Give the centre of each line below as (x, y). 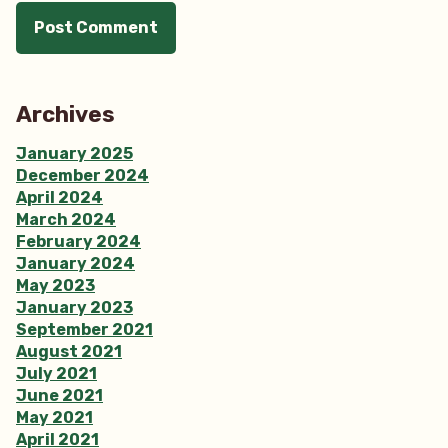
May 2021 (54, 417)
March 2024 (66, 219)
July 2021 (56, 373)
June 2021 (59, 395)
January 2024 (75, 263)
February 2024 (78, 241)
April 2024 (59, 197)
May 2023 (55, 285)
